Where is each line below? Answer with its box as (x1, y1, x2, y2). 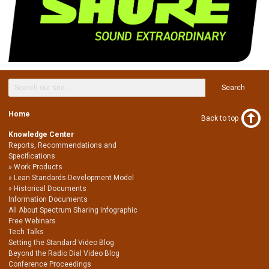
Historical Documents (14, 184, 86, 193)
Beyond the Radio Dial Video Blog (8, 249, 119, 258)
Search (221, 83, 245, 92)
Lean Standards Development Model (14, 173, 134, 182)
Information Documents (8, 195, 88, 204)
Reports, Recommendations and (8, 141, 116, 150)
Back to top (201, 113, 238, 122)
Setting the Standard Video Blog (8, 238, 114, 247)
